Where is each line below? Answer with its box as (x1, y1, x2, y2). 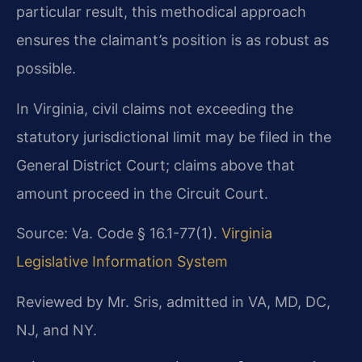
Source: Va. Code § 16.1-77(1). (16, 225, 221, 242)
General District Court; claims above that (16, 156, 295, 174)
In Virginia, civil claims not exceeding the (16, 99, 293, 117)
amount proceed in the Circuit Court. (16, 184, 268, 202)
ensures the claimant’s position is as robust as (16, 32, 329, 49)
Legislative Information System (16, 253, 228, 271)
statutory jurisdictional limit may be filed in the (16, 128, 331, 145)
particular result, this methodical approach (16, 3, 306, 21)
